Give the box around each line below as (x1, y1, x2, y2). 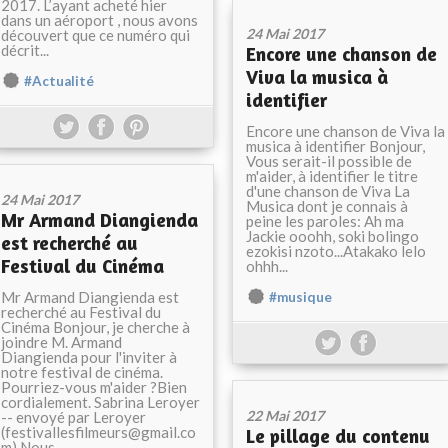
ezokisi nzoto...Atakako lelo (246, 242, 426, 260)
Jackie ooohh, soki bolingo (246, 227, 419, 245)
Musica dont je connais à (246, 197, 408, 215)
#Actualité (24, 73, 94, 89)
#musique (269, 289, 332, 305)
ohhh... (246, 257, 288, 275)
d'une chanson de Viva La (246, 182, 410, 200)
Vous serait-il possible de (246, 152, 412, 170)
